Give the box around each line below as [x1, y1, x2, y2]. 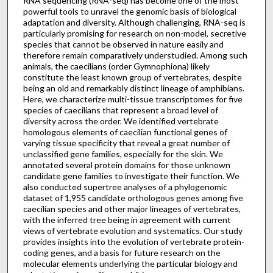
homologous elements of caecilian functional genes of [23, 127, 227, 138]
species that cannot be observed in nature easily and [23, 39, 224, 50]
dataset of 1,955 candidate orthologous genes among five [23, 193, 243, 204]
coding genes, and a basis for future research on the [23, 247, 221, 258]
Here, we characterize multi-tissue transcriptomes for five [23, 94, 243, 105]
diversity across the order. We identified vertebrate [23, 116, 219, 127]
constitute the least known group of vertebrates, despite [23, 72, 242, 83]
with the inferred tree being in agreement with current [23, 214, 231, 225]
